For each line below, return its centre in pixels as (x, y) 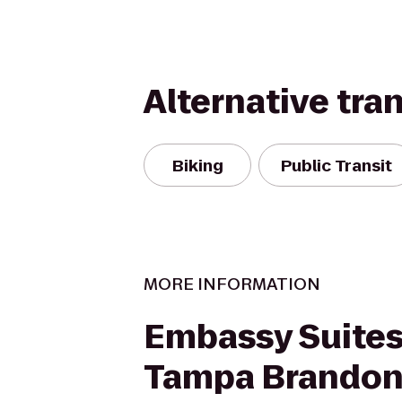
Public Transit (336, 165)
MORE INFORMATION (232, 284)
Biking (197, 165)
